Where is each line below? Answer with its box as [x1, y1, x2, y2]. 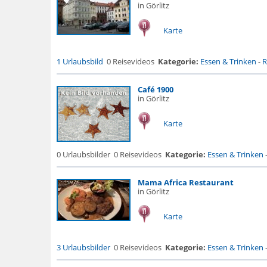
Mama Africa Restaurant [137, 177, 234, 188]
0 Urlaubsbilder [56, 149, 110, 160]
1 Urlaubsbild [56, 56, 103, 67]
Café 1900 [137, 84, 173, 95]
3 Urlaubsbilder [56, 242, 110, 253]
